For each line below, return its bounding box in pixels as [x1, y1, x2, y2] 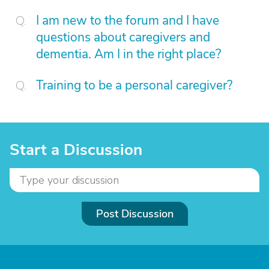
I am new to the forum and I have [36, 12, 219, 29]
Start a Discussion [10, 139, 142, 160]
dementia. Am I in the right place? [36, 46, 221, 62]
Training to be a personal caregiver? [36, 77, 232, 94]
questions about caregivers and [36, 29, 210, 46]
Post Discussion [95, 207, 174, 221]
